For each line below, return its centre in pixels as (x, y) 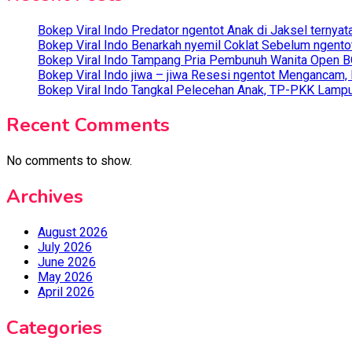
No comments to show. (69, 161)
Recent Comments (88, 125)
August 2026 (73, 233)
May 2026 (65, 277)
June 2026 (67, 262)
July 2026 (65, 247)
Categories (54, 328)
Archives (45, 197)
